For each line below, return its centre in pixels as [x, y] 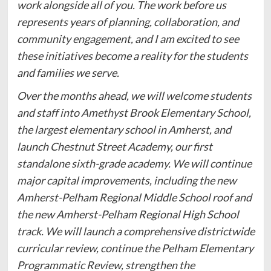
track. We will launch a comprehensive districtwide [135, 231]
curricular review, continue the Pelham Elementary [135, 248]
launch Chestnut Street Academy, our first [114, 146]
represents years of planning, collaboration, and [128, 21]
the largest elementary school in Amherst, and [124, 129]
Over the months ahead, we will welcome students [134, 95]
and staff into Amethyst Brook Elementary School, [134, 112]
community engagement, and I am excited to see [128, 38]
